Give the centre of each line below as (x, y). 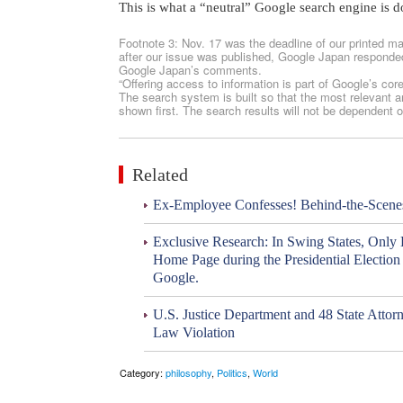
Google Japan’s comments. (190, 70)
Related (160, 175)
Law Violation (194, 333)
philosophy (188, 373)
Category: (143, 373)
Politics (232, 373)
